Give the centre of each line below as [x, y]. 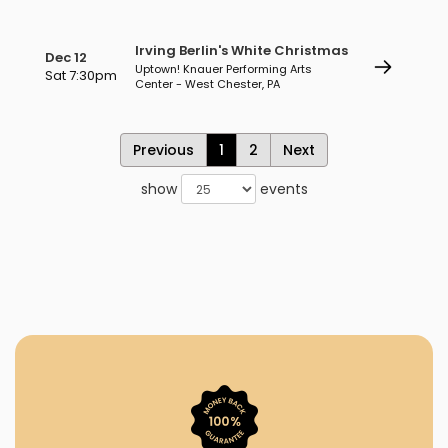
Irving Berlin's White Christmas [241, 50]
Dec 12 [66, 57]
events [281, 189]
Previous [163, 150]
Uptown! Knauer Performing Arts [223, 69]
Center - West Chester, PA [207, 84]
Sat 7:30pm [81, 75]
